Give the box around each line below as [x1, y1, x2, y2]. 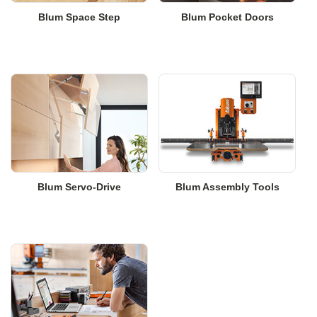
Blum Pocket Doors [180, 11, 274, 23]
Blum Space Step [38, 11, 120, 23]
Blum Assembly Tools [175, 180, 279, 192]
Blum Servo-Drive [38, 180, 121, 192]
